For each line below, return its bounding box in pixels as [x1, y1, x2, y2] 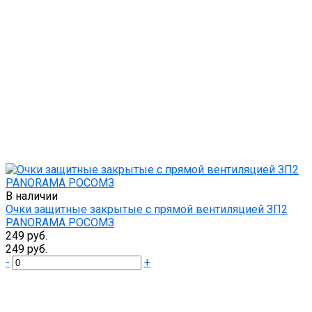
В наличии [6, 189, 58, 203]
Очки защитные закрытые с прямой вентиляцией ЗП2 [6, 203, 288, 217]
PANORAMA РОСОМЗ [6, 216, 114, 230]
